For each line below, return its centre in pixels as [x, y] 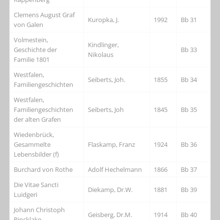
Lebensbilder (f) [37, 154]
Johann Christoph [40, 209]
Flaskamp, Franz [112, 144]
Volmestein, [31, 40]
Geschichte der [36, 49]
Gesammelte [32, 144]
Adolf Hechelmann [115, 169]
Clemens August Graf [44, 14]
